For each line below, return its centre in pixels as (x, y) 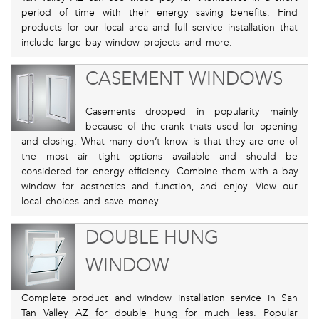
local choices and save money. (91, 202)
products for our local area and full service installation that (159, 28)
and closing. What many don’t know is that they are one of (159, 142)
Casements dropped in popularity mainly (191, 112)
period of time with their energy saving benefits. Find (159, 13)
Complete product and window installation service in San (159, 298)
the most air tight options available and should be (159, 157)
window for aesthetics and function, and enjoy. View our (159, 187)
